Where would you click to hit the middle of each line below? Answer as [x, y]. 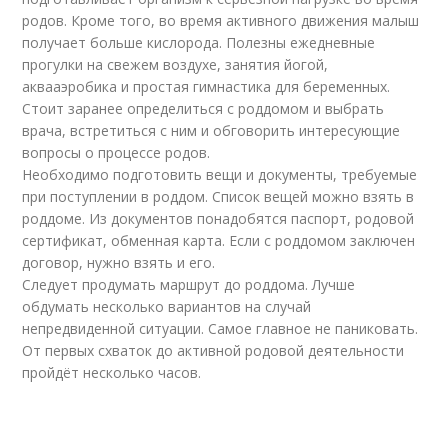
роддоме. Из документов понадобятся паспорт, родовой [218, 218]
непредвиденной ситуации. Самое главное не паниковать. [220, 328]
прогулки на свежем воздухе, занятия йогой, [175, 64]
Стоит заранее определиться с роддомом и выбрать [203, 108]
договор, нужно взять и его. [119, 262]
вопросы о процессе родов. [116, 152]
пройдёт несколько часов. [112, 372]
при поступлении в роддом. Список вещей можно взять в [218, 196]
